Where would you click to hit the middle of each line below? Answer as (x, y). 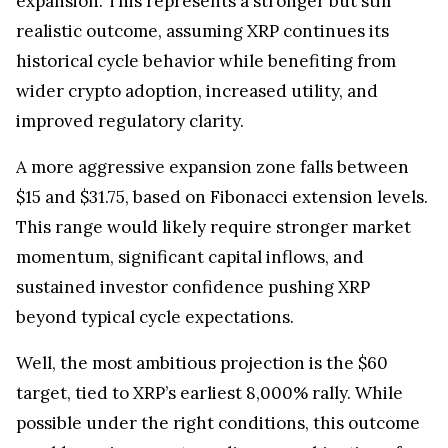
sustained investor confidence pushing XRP (193, 276)
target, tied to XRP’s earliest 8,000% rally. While (209, 382)
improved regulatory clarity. (130, 110)
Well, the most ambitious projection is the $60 (202, 352)
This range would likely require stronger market (213, 216)
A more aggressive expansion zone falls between (212, 156)
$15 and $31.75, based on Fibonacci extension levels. (222, 186)
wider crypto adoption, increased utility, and (197, 80)
